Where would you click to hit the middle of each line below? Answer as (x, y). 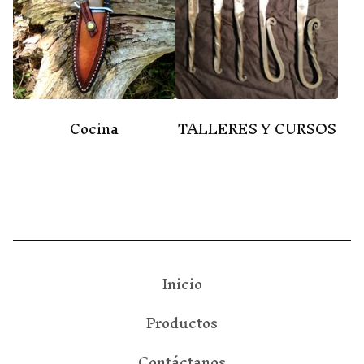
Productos (182, 323)
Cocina (94, 128)
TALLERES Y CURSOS (257, 128)
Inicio (182, 284)
